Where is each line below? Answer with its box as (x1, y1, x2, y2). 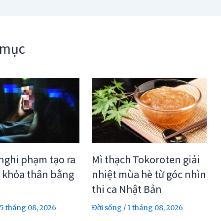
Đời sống (91, 203, 122, 212)
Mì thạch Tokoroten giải (91, 151, 200, 166)
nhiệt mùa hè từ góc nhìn (91, 166, 206, 181)
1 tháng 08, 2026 (127, 203, 183, 212)
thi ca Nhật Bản (91, 181, 162, 196)
